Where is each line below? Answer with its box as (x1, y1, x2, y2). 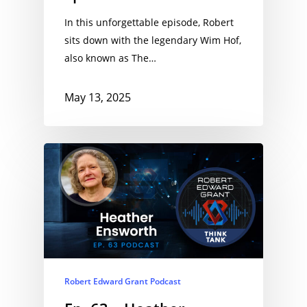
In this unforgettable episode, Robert (64, 15, 234, 29)
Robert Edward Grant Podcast (64, 275, 181, 287)
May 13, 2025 (64, 89, 131, 105)
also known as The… (64, 51, 156, 64)
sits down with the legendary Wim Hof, (64, 33, 241, 47)
